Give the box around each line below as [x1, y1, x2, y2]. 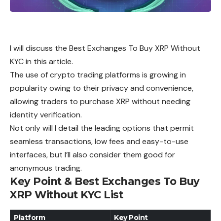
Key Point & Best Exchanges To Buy [10, 175, 200, 187]
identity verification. [10, 109, 82, 120]
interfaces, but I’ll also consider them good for [10, 149, 175, 160]
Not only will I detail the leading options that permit [10, 122, 194, 133]
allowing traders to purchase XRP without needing [10, 96, 190, 107]
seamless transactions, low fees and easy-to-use [10, 136, 188, 147]
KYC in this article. [10, 56, 73, 67]
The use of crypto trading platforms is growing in [10, 69, 186, 80]
